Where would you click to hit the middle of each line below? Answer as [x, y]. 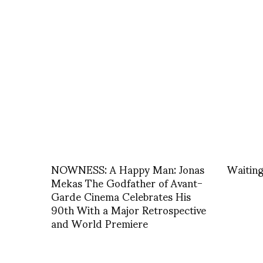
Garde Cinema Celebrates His [121, 195]
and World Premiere [100, 222]
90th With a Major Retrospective [129, 209]
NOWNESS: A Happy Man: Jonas [128, 168]
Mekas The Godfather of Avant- [127, 182]
